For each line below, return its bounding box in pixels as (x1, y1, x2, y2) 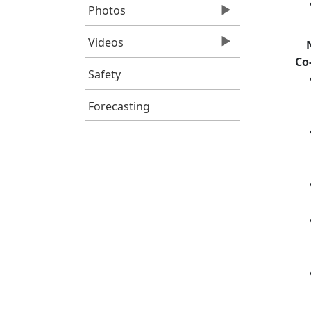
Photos (87, 3, 126, 19)
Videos (87, 34, 124, 50)
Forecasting (87, 98, 150, 114)
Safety (87, 66, 121, 82)
